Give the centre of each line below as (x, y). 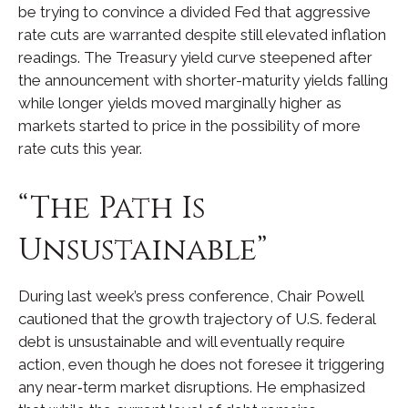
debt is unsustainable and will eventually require (182, 341)
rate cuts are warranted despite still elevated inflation (202, 34)
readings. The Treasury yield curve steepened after (195, 57)
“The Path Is (112, 208)
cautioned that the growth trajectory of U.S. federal (197, 318)
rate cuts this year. (80, 148)
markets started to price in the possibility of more (189, 125)
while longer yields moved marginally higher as (180, 102)
